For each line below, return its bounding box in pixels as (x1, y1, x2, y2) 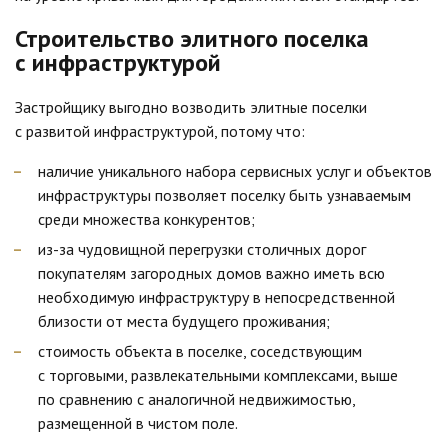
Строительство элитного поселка (15, 22, 369, 54)
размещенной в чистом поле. (38, 413, 238, 434)
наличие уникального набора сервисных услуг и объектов (38, 160, 432, 181)
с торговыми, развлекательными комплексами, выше (38, 365, 398, 386)
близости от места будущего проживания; (38, 311, 330, 332)
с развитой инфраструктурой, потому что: (15, 120, 305, 141)
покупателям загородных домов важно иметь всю (38, 263, 385, 284)
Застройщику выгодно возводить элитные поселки (15, 96, 367, 117)
